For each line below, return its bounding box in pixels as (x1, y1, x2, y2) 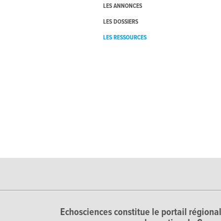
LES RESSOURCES (103, 34, 147, 42)
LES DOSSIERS (103, 18, 138, 27)
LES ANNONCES (103, 2, 142, 11)
